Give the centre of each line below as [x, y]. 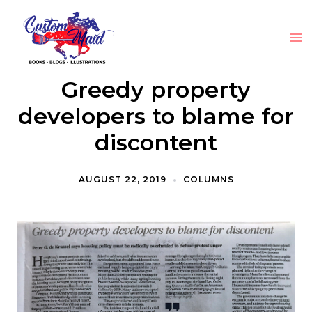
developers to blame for [156, 116]
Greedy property [156, 89]
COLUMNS [208, 179]
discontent [156, 142]
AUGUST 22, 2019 [122, 179]
